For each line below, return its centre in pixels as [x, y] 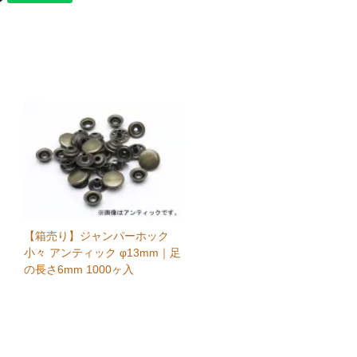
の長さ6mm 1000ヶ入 [79, 269]
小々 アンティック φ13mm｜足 [103, 252]
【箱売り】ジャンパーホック [97, 235]
